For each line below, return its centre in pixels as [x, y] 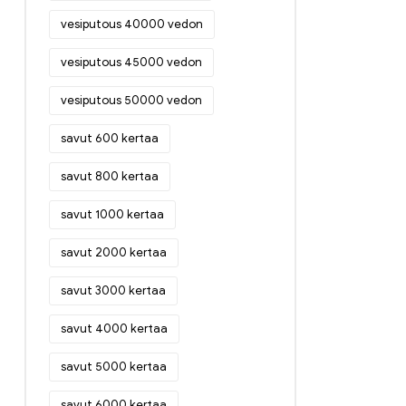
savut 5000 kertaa [114, 367]
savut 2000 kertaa [114, 253]
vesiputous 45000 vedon [131, 63]
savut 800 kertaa [110, 177]
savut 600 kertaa [110, 139]
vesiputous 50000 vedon [131, 101]
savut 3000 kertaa [113, 291]
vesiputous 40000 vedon [132, 24]
